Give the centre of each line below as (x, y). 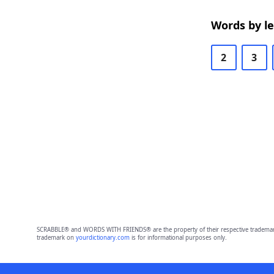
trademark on (56, 238)
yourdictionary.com (102, 238)
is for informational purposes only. (178, 238)
